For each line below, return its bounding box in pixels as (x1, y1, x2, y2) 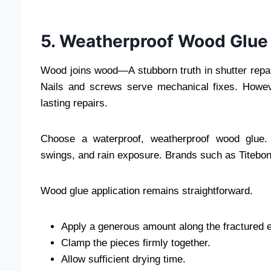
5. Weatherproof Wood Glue (41, 30, 268, 51)
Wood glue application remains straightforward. (41, 184, 253, 197)
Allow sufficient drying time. (61, 253, 186, 265)
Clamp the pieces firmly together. (61, 237, 211, 249)
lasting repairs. (41, 97, 108, 109)
